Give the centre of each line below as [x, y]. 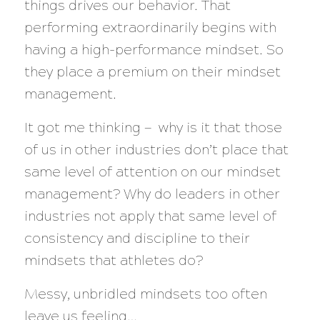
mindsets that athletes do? [117, 261]
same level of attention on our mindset [152, 172]
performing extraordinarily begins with [150, 27]
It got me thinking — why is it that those [153, 128]
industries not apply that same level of [150, 216]
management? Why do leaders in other [152, 194]
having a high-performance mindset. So [154, 49]
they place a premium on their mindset [152, 71]
